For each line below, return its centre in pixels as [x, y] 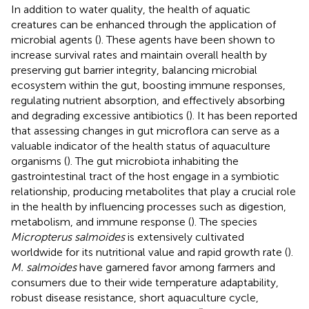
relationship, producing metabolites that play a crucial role [153, 191]
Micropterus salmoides [68, 237]
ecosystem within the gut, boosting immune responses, [148, 85]
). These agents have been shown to [187, 39]
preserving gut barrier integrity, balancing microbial [134, 70]
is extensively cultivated [185, 237]
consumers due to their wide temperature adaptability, [145, 282]
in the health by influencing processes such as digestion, [149, 206]
